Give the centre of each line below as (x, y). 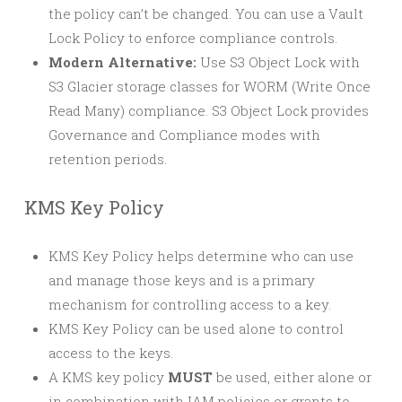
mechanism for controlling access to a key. (190, 304)
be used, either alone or (292, 377)
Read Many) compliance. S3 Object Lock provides (209, 110)
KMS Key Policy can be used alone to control (196, 328)
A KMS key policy (108, 377)
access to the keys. (111, 353)
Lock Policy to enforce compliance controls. (193, 38)
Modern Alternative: (122, 62)
